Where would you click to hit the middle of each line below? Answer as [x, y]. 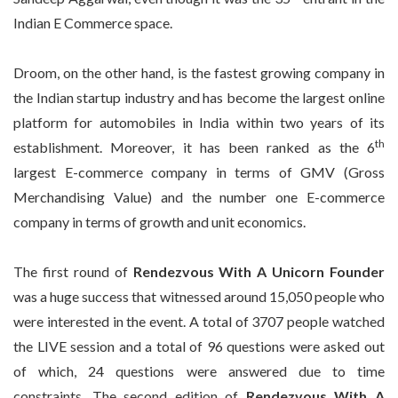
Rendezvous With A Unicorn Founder [259, 271]
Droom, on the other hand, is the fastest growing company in [199, 72]
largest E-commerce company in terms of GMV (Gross [199, 172]
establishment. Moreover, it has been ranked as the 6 [194, 147]
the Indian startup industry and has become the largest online [199, 97]
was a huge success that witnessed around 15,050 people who [199, 296]
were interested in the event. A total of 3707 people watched [199, 321]
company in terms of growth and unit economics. [159, 222]
